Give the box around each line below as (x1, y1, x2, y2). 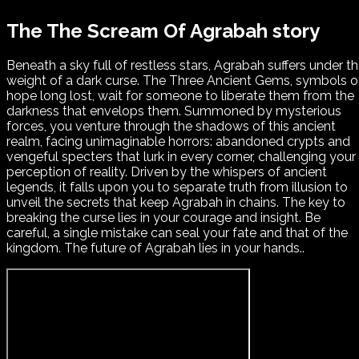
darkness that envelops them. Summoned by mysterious (6, 103, 341, 119)
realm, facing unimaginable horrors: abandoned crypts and (6, 134, 350, 150)
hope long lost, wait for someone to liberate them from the (6, 88, 354, 104)
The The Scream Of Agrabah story (6, 18, 320, 42)
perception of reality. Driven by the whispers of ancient (6, 164, 327, 180)
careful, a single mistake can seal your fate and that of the (6, 225, 348, 241)
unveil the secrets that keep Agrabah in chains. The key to (6, 195, 345, 211)
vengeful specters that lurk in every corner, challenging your (6, 149, 356, 165)
